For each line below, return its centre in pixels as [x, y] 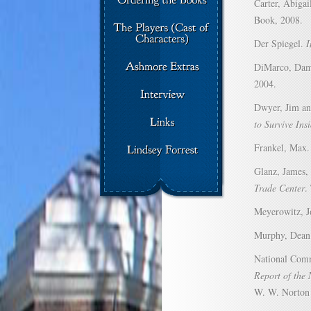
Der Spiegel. [280, 43]
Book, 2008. [278, 20]
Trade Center [279, 188]
